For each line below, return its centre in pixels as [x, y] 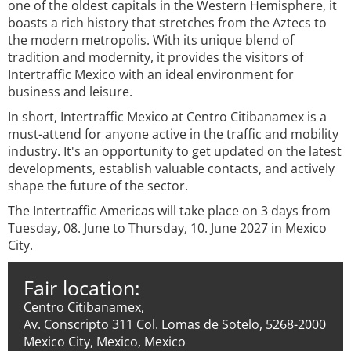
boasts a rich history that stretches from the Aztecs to [167, 23]
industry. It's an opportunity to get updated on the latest [175, 151]
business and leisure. [70, 92]
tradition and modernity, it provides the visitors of [156, 57]
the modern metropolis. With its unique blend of [151, 40]
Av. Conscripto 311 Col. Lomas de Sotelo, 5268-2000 [175, 324]
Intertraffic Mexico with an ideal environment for [151, 74]
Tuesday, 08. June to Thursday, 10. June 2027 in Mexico [167, 228]
